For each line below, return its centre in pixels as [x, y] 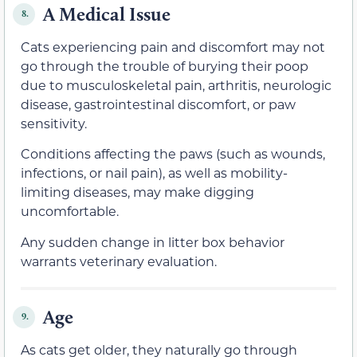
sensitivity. [54, 123]
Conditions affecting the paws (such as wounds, [173, 154]
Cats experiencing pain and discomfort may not [173, 46]
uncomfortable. [70, 211]
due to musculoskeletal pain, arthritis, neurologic [176, 84]
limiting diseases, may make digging [137, 192]
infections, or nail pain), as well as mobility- [154, 173]
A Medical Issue [107, 14]
